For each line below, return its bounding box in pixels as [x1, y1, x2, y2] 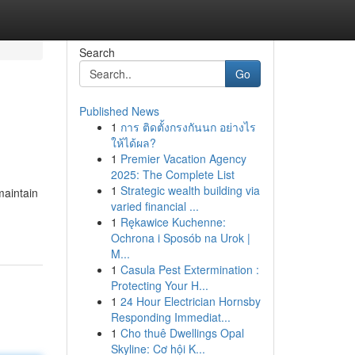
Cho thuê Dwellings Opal [120, 325, 244, 341]
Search [78, 44, 115, 60]
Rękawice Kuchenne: [120, 214, 226, 230]
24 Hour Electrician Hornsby [120, 293, 261, 309]
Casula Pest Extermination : [120, 261, 259, 277]
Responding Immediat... [110, 309, 231, 325]
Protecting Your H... [110, 277, 208, 293]
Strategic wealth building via [120, 182, 260, 198]
